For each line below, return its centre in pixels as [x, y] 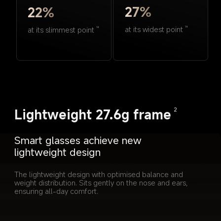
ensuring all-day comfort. [56, 191]
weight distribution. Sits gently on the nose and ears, [102, 183]
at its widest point [154, 29]
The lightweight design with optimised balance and [99, 174]
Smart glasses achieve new [79, 140]
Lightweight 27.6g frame [92, 114]
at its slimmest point [61, 30]
